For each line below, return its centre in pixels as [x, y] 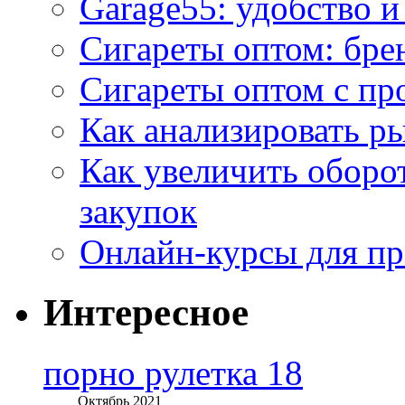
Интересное [146, 313]
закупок [138, 212]
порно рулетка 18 [173, 373]
